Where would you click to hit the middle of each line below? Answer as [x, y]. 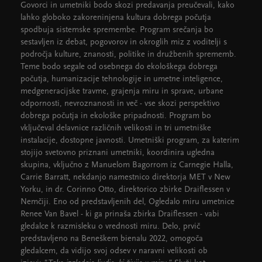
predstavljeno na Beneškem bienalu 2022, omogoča [112, 239]
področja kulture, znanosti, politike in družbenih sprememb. [128, 55]
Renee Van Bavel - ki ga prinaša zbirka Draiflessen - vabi [120, 214]
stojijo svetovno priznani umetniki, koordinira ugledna [118, 153]
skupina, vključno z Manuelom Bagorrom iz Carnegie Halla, [127, 165]
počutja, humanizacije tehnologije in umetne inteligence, [122, 79]
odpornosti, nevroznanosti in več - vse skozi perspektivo [120, 104]
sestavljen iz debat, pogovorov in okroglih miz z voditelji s [124, 42]
